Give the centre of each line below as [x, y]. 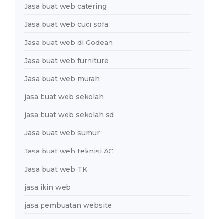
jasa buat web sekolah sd [69, 115]
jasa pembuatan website [68, 205]
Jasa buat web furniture [66, 60]
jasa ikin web [48, 187]
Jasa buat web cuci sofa [66, 24]
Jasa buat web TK [56, 169]
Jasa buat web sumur [62, 133]
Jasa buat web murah [62, 78]
